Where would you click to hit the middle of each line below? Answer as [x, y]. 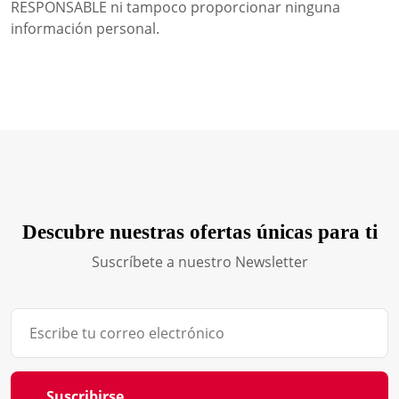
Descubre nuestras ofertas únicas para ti [199, 232]
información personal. [85, 28]
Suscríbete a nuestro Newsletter [199, 262]
